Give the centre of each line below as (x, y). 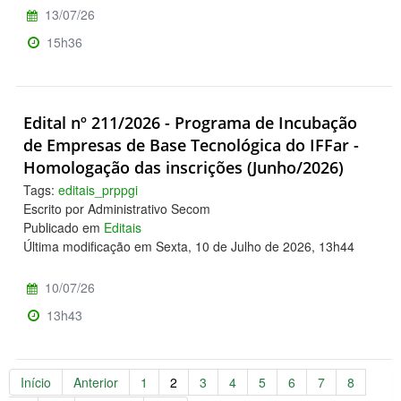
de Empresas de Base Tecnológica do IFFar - (191, 145)
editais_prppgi (98, 189)
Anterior (96, 382)
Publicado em (64, 227)
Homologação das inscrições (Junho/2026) (183, 168)
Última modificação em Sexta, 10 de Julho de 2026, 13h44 (189, 246)
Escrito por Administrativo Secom (117, 208)
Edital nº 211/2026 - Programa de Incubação (190, 123)
